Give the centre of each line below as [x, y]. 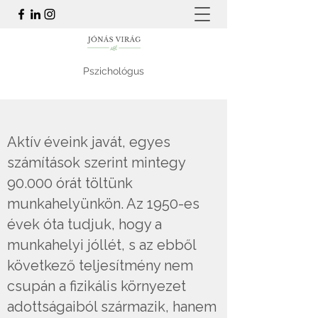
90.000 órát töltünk [70, 183]
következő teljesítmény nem [100, 265]
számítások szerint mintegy [96, 163]
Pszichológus [114, 71]
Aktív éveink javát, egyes [89, 142]
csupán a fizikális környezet [97, 286]
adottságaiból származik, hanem [112, 307]
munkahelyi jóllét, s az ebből [102, 245]
